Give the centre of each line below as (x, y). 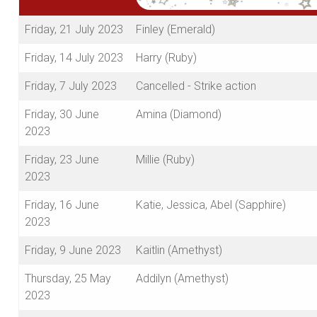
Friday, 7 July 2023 (71, 86)
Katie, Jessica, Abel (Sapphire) (211, 205)
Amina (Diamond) (179, 115)
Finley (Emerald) (175, 30)
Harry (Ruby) (166, 58)
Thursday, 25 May (68, 279)
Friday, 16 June (62, 205)
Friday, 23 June (62, 160)
